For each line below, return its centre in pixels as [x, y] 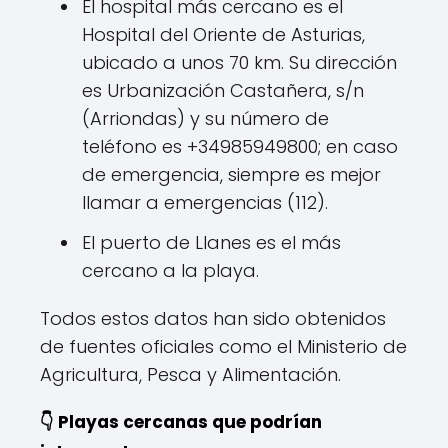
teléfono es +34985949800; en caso [240, 146]
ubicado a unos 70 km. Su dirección [239, 62]
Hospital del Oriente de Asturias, [223, 34]
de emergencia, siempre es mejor [231, 174]
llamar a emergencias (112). [205, 202]
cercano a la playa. [170, 270]
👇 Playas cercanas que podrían [181, 421]
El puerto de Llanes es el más [211, 242]
